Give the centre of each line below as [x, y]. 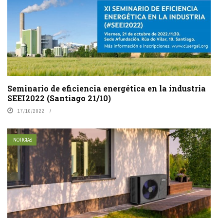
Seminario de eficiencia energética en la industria [107, 89]
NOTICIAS [23, 140]
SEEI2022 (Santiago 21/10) [59, 98]
